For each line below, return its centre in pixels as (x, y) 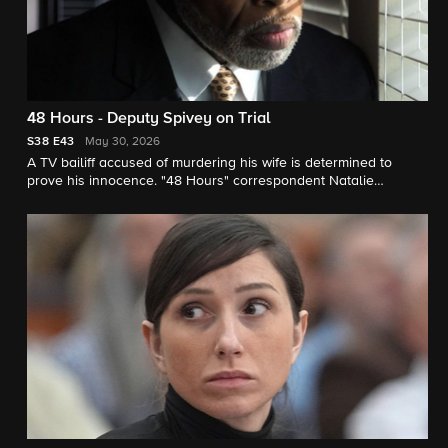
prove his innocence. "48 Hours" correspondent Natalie (200, 180)
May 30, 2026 (122, 141)
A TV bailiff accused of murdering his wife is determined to (209, 162)
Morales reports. (78, 198)
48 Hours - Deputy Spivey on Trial (149, 118)
